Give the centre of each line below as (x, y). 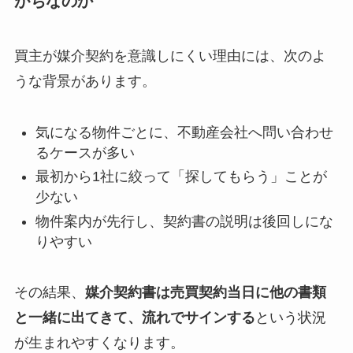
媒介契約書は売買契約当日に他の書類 (205, 293)
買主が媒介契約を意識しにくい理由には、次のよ (170, 56)
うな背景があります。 (85, 81)
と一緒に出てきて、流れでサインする (134, 318)
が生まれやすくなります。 (99, 343)
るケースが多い (85, 152)
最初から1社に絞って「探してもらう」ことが (181, 177)
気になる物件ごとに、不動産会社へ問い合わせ (184, 132)
